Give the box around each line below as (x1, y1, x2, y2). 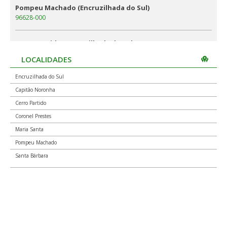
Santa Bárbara (15, 152, 48, 159)
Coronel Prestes (15, 112, 51, 120)
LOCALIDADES (21, 54, 71, 64)
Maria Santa (15, 126, 44, 133)
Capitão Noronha (15, 86, 55, 93)
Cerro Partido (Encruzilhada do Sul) (15, 39, 135, 48)
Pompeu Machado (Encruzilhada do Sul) (15, 3, 149, 12)
